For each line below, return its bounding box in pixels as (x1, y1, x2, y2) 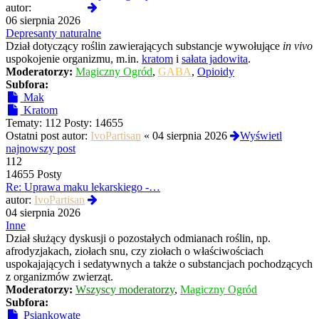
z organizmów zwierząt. (6, 271, 113, 283)
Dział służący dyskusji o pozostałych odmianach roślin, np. (6, 232, 271, 245)
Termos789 (34, 1, 85, 14)
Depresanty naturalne (6, 27, 101, 40)
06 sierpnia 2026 (6, 14, 80, 27)
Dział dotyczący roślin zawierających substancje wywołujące (6, 40, 283, 53)
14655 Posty (6, 168, 62, 181)
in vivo (283, 40, 313, 53)
